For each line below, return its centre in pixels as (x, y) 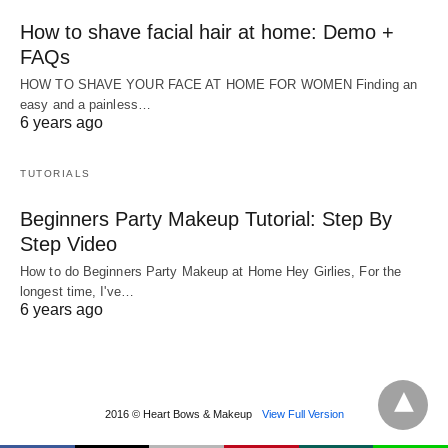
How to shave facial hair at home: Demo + (207, 31)
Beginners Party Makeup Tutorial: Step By (206, 218)
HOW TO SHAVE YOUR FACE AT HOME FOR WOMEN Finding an (219, 84)
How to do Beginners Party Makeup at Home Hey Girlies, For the (211, 271)
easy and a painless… (85, 104)
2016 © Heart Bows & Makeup (178, 413)
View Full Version (302, 413)
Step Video (68, 243)
